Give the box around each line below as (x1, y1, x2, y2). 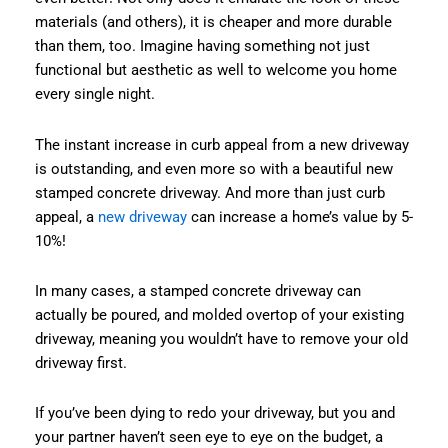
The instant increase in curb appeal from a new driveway (34, 135, 409, 154)
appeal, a (34, 207, 98, 226)
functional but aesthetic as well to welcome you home (34, 61, 397, 80)
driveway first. (34, 353, 127, 372)
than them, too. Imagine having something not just (34, 37, 370, 56)
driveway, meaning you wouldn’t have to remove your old (34, 329, 408, 348)
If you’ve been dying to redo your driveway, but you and (34, 404, 395, 423)
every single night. (34, 85, 155, 104)
